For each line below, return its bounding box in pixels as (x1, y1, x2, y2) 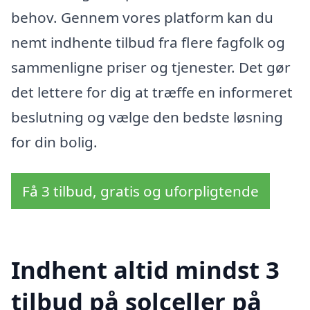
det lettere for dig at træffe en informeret (11, 82, 293, 102)
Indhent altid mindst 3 (11, 253, 280, 286)
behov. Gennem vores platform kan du (11, 7, 273, 27)
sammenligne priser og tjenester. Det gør (11, 57, 291, 77)
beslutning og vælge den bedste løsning (11, 107, 283, 127)
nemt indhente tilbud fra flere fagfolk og (11, 32, 285, 52)
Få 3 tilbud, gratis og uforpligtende (22, 181, 259, 201)
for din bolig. (11, 131, 98, 152)
